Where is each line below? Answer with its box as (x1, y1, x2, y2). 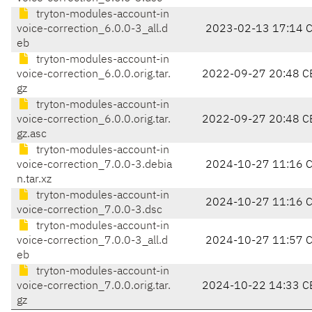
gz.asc (17, 129, 47, 141)
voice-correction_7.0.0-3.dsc (17, 205, 162, 217)
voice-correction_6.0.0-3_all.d (17, 24, 168, 36)
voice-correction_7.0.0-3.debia (17, 159, 172, 171)
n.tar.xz (17, 174, 52, 186)
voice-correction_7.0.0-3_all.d (17, 235, 168, 247)
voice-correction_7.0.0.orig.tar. (17, 281, 171, 292)
